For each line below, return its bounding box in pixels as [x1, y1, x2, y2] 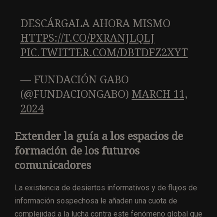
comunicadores [15, 159, 94, 171]
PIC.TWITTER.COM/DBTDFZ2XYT [20, 46, 188, 59]
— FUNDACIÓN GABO [20, 73, 129, 86]
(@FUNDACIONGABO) [20, 88, 132, 100]
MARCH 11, [131, 88, 187, 100]
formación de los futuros [15, 144, 139, 157]
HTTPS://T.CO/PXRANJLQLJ [20, 31, 155, 44]
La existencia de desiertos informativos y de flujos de [15, 183, 197, 192]
